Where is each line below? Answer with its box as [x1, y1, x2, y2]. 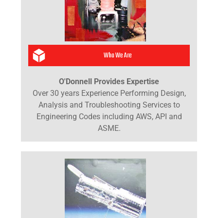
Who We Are [103, 49, 132, 61]
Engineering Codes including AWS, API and [36, 111, 182, 121]
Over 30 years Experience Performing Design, [32, 88, 186, 98]
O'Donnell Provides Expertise [59, 76, 159, 86]
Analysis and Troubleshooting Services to [38, 100, 180, 109]
